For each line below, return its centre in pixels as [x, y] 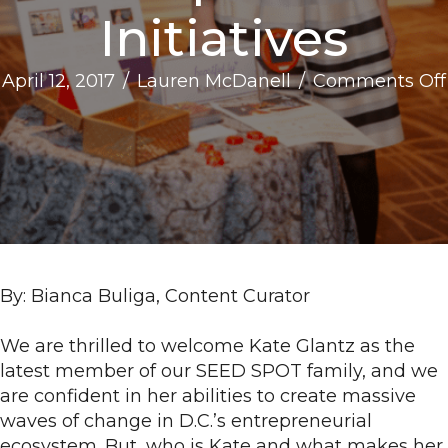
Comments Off [379, 81]
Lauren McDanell [214, 81]
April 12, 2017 [58, 81]
